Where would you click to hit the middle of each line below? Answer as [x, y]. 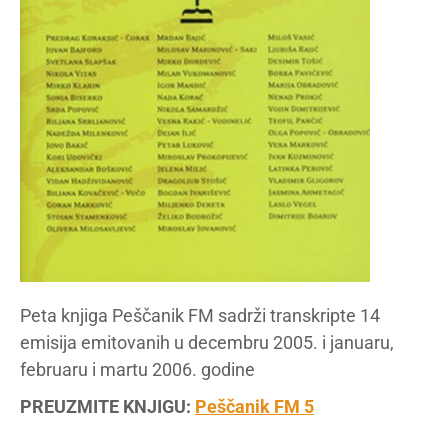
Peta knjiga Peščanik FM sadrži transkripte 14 [200, 316]
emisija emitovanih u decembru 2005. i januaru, [207, 343]
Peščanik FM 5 [254, 407]
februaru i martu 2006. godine [137, 370]
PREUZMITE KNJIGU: [107, 407]
